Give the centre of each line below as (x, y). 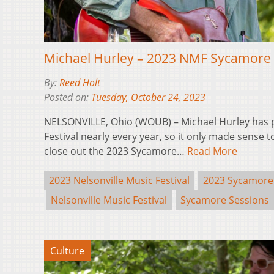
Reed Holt (80, 82)
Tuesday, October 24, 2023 (148, 97)
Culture (67, 250)
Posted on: (68, 97)
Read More (212, 151)
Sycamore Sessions (225, 200)
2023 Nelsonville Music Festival (119, 180)
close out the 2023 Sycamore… (116, 151)
